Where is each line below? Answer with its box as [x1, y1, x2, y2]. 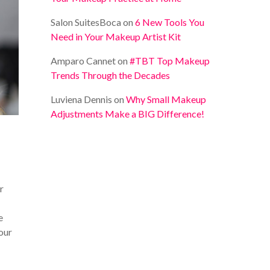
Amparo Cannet [51, 55, 116, 66]
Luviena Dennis [51, 93, 113, 105]
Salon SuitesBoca [51, 16, 122, 28]
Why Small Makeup [126, 93, 207, 105]
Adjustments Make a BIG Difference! [51, 108, 205, 119]
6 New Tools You [135, 16, 205, 28]
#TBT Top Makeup [130, 55, 210, 66]
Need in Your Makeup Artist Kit [51, 31, 181, 42]
